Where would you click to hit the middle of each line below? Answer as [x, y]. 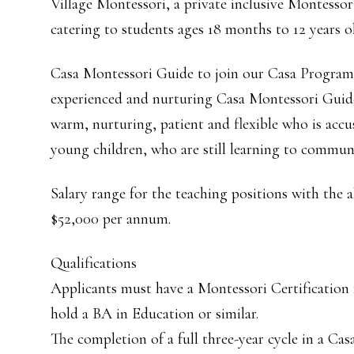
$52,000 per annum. [111, 219]
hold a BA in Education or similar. [154, 314]
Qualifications [94, 263]
